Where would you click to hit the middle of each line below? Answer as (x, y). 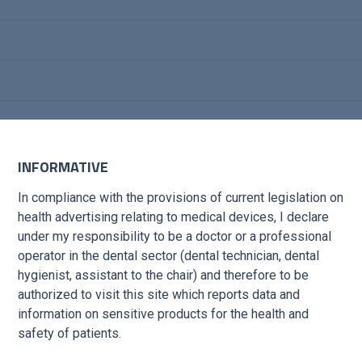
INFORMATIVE (63, 166)
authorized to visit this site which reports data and (159, 294)
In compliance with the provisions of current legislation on (181, 197)
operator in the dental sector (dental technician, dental (168, 255)
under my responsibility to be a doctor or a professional (175, 236)
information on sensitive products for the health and (163, 314)
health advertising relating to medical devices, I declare (173, 217)
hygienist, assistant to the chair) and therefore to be (163, 275)
